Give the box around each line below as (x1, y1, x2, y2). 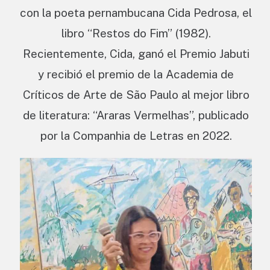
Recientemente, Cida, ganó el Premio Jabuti (22, 47, 250, 61)
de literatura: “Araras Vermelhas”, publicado (23, 108, 249, 122)
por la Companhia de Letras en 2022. (40, 129, 232, 143)
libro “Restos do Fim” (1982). (61, 27, 211, 40)
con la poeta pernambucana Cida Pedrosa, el (20, 6, 252, 20)
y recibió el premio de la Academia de (38, 67, 234, 81)
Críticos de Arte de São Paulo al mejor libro (22, 88, 250, 102)
